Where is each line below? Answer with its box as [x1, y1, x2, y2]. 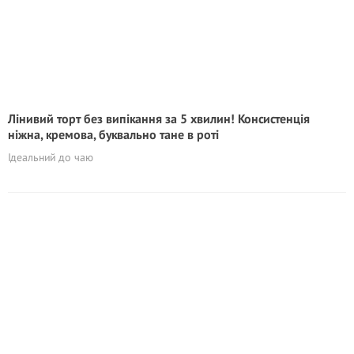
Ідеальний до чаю [8, 150, 93, 164]
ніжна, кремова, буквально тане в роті [8, 126, 219, 142]
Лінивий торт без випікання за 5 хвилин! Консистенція [8, 111, 310, 126]
